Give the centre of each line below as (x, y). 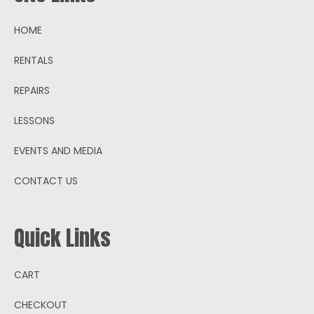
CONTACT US (46, 180)
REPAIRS (32, 90)
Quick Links (62, 238)
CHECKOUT (41, 305)
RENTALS (34, 60)
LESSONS (34, 120)
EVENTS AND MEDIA (58, 150)
